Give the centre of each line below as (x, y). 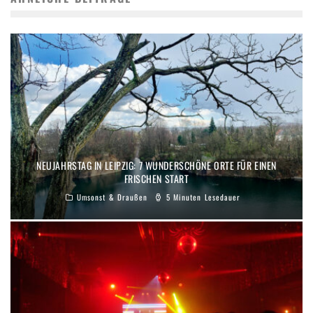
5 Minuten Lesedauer (202, 197)
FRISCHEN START (156, 178)
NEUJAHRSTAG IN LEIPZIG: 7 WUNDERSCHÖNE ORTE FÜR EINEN (156, 165)
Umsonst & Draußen (112, 197)
